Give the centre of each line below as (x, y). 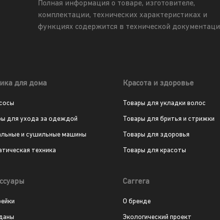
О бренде (137, 202)
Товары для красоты (154, 151)
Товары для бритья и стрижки (168, 119)
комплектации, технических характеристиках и (123, 15)
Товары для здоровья (156, 135)
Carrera (136, 182)
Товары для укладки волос (164, 104)
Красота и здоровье (158, 84)
